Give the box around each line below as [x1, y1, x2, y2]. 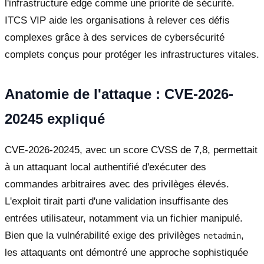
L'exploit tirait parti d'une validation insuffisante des [5, 196, 229, 207]
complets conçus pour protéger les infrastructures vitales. [5, 49, 259, 61]
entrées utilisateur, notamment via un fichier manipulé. [5, 213, 243, 225]
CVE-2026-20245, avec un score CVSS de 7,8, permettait [5, 144, 258, 156]
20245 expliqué [5, 111, 105, 127]
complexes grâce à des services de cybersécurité [5, 32, 225, 44]
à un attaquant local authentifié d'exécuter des [5, 161, 206, 173]
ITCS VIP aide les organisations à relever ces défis [5, 15, 230, 27]
